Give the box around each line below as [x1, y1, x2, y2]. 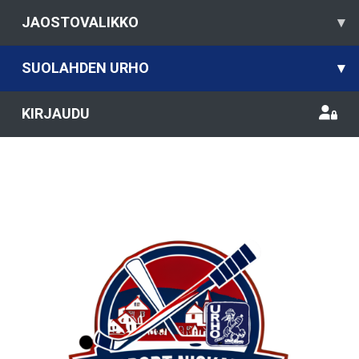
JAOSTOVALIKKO [22, 14, 139, 30]
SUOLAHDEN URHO [22, 59, 149, 76]
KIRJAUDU [22, 105, 90, 122]
